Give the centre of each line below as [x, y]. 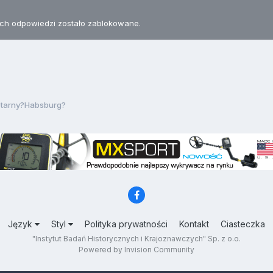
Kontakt [194, 224]
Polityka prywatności [126, 224]
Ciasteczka [243, 224]
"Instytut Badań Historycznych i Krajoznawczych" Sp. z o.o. [136, 238]
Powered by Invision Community [136, 249]
